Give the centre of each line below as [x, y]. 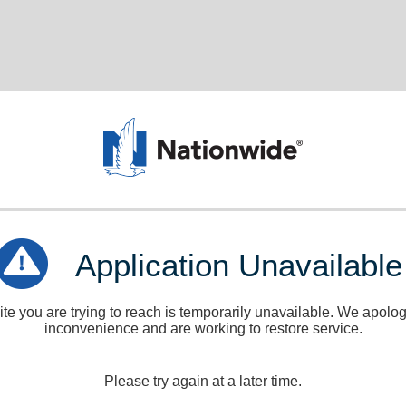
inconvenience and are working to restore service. [203, 329]
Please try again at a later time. [203, 381]
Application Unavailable [238, 265]
